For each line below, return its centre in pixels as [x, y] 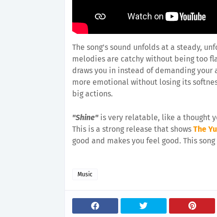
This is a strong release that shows [133, 129]
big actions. [93, 93]
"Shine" [85, 117]
